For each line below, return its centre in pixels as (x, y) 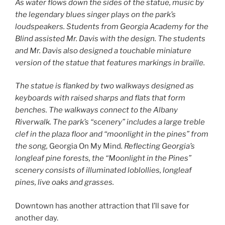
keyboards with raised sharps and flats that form (100, 98)
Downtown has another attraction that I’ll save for (102, 206)
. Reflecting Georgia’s (158, 146)
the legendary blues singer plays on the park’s (95, 14)
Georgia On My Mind (85, 146)
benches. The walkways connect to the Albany (96, 110)
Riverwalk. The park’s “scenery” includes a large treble (110, 122)
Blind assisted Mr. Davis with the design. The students (110, 38)
